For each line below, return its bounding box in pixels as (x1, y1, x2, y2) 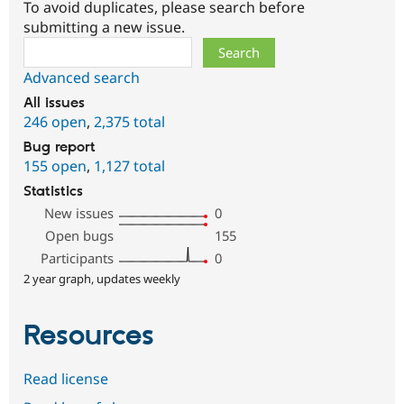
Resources (23, 317, 154, 354)
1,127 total (94, 155, 165, 176)
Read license (23, 369, 108, 390)
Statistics (23, 182, 83, 200)
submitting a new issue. (23, 16, 185, 37)
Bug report (23, 138, 96, 156)
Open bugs (45, 225, 115, 244)
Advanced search (23, 67, 140, 87)
